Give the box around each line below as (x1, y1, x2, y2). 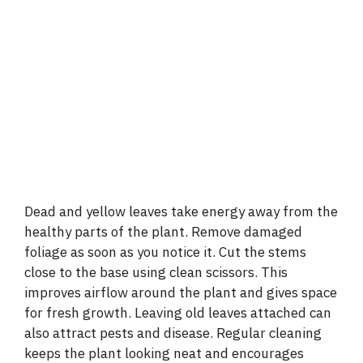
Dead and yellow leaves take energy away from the (24, 203, 338, 221)
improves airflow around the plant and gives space (24, 284, 337, 302)
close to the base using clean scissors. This (24, 263, 288, 282)
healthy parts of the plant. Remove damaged (24, 223, 302, 241)
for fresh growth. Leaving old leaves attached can (24, 304, 331, 322)
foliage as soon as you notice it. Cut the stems (24, 243, 306, 262)
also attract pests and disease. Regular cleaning (24, 324, 322, 343)
